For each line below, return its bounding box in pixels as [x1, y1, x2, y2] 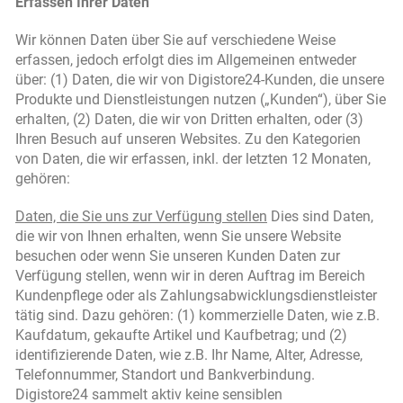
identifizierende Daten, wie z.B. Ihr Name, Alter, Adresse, [15, 346, 363, 363]
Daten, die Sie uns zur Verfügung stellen [15, 208, 267, 225]
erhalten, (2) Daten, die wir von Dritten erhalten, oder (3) [15, 111, 363, 128]
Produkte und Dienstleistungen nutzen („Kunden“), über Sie [15, 91, 386, 108]
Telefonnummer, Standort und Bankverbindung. [15, 366, 315, 383]
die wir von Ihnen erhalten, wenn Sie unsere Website [15, 228, 341, 245]
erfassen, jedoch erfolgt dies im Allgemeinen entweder [15, 51, 356, 68]
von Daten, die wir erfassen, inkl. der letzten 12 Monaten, [15, 150, 371, 167]
